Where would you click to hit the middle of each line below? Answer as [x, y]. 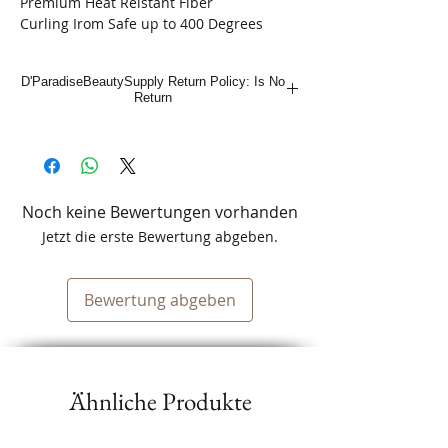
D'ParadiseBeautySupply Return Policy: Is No [152, 82]
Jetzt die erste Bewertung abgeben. [160, 237]
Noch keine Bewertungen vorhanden [160, 212]
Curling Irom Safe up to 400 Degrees [141, 24]
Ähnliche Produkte [160, 401]
